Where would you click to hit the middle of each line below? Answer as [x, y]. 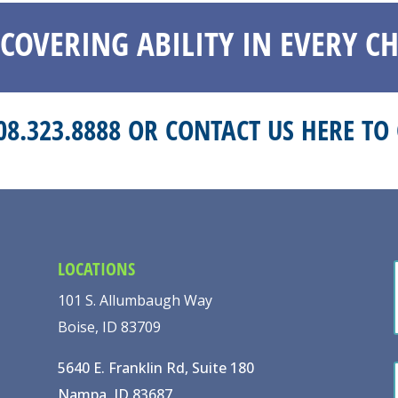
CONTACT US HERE [260, 129]
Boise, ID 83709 [109, 327]
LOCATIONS [96, 269]
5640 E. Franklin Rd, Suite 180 [155, 368]
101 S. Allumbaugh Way [135, 301]
